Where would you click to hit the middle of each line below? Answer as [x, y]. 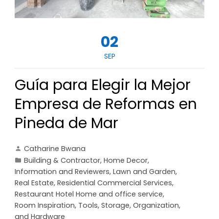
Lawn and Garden [144, 172]
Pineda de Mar [66, 123]
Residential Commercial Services [115, 183]
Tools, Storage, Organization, [129, 206]
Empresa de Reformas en [106, 104]
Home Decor [126, 161]
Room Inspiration [45, 206]
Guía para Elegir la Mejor [103, 85]
